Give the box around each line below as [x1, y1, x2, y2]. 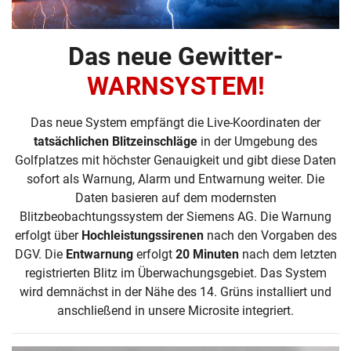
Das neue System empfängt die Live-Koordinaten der [31, 115, 320, 130]
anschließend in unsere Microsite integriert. [57, 303, 294, 318]
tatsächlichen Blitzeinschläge [34, 134, 197, 149]
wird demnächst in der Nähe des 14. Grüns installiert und [20, 284, 331, 299]
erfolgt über [14, 228, 81, 243]
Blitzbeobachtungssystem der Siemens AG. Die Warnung [20, 209, 331, 224]
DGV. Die [14, 247, 66, 262]
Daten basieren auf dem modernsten [74, 190, 277, 205]
